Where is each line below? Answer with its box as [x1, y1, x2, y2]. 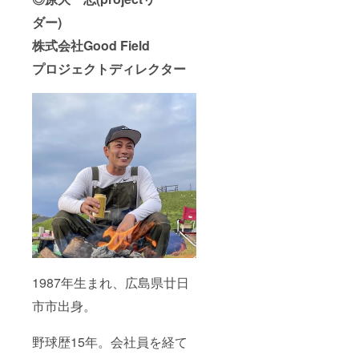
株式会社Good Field [32, 36, 150, 55]
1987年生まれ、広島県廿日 [32, 273, 189, 292]
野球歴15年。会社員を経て [32, 333, 188, 352]
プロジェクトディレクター [32, 59, 186, 79]
